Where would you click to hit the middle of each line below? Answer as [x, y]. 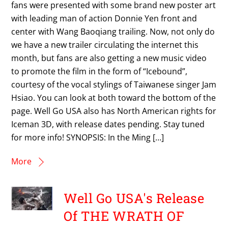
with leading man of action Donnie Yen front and [104, 19]
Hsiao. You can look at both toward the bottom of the [114, 98]
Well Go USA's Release [134, 198]
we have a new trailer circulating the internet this [105, 45]
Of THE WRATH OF [124, 216]
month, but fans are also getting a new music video [109, 58]
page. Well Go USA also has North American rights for [114, 111]
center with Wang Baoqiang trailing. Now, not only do [113, 32]
